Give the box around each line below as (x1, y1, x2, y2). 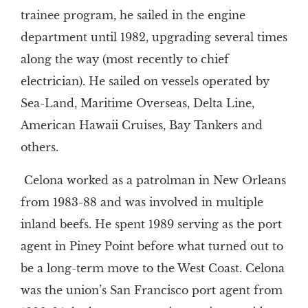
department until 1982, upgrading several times (20, 30, 287, 45)
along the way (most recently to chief (20, 52, 229, 67)
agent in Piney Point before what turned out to (20, 239, 283, 254)
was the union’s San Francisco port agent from (20, 283, 283, 298)
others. (20, 140, 58, 155)
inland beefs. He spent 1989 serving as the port (20, 217, 282, 232)
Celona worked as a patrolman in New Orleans (23, 173, 286, 188)
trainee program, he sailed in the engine (20, 8, 245, 23)
